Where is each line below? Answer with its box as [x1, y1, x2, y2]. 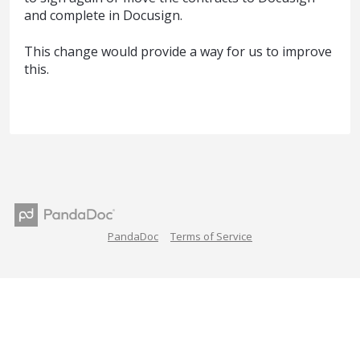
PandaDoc [108, 229, 158, 244]
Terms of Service [170, 229, 252, 244]
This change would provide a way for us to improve [24, 42, 332, 60]
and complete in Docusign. [24, 6, 182, 25]
